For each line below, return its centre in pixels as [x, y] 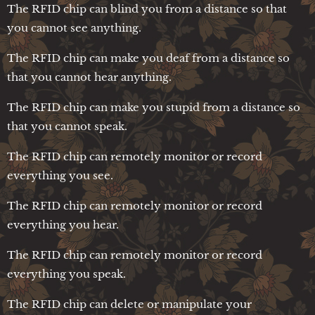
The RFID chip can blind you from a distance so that [147, 8]
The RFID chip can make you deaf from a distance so [148, 58]
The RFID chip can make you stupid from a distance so [154, 107]
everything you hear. [63, 224]
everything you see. [60, 175]
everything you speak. [66, 274]
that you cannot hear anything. [89, 77]
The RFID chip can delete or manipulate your [129, 304]
